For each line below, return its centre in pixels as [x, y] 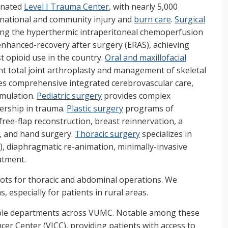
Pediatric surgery [69, 96]
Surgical [190, 20]
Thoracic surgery [107, 134]
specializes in [166, 134]
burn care [152, 20]
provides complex [136, 96]
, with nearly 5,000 [143, 7]
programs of [148, 109]
